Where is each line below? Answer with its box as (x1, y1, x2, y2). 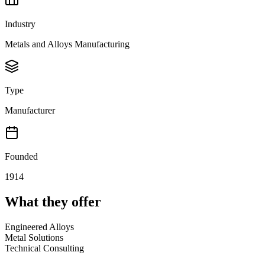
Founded (5, 151, 38, 162)
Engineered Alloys (5, 222, 74, 232)
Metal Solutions (5, 232, 63, 243)
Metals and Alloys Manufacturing (5, 39, 130, 50)
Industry (5, 19, 35, 30)
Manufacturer (5, 105, 55, 116)
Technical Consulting (5, 243, 84, 254)
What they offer (5, 194, 101, 210)
